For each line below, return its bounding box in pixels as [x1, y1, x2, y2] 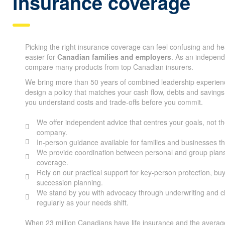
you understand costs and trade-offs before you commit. [25, 97, 203, 107]
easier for [25, 52, 57, 62]
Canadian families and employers [57, 52, 171, 62]
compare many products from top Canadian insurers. [25, 62, 193, 72]
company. [36, 127, 67, 137]
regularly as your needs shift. [36, 197, 129, 207]
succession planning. [36, 177, 103, 187]
